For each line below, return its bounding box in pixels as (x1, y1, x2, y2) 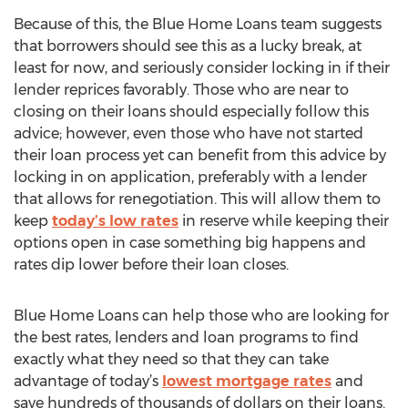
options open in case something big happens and (14, 234, 366, 251)
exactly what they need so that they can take (14, 351, 329, 368)
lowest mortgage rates (162, 372, 331, 390)
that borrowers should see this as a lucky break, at (14, 37, 362, 55)
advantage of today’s (14, 372, 162, 390)
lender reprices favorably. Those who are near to (14, 81, 349, 98)
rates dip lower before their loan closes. (14, 256, 289, 273)
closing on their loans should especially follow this (14, 103, 369, 120)
